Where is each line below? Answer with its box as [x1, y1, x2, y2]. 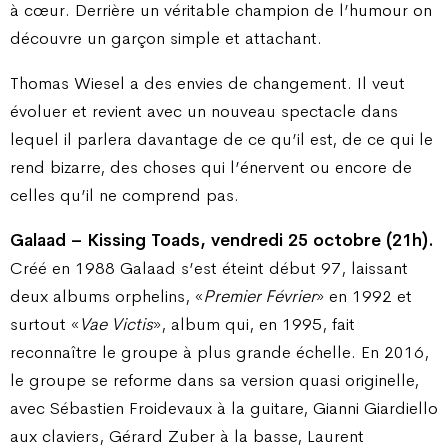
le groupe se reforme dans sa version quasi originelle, [10, 369, 419, 392]
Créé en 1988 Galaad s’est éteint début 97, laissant [10, 257, 408, 280]
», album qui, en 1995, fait [153, 313, 355, 336]
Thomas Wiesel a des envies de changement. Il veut [10, 71, 405, 94]
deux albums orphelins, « [10, 285, 203, 308]
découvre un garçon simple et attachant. [10, 26, 322, 49]
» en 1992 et [316, 285, 412, 308]
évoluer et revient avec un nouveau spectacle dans [10, 99, 398, 122]
